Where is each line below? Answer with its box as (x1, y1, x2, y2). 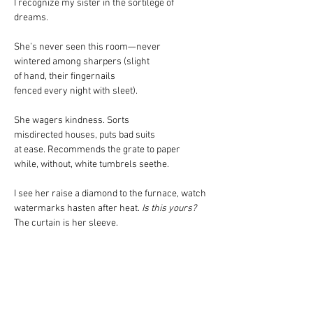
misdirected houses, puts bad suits (14, 129, 155, 141)
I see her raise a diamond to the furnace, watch (14, 188, 206, 200)
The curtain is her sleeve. (14, 217, 118, 229)
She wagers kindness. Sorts (14, 115, 129, 126)
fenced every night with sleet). (14, 85, 138, 97)
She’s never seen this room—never (14, 41, 161, 53)
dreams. (14, 12, 48, 24)
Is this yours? (140, 203, 196, 214)
